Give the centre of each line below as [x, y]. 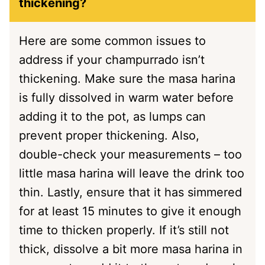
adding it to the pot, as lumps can [112, 116]
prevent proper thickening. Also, [109, 135]
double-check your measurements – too [130, 154]
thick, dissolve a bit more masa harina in [131, 249]
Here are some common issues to [112, 41]
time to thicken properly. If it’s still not [124, 230]
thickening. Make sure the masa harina [127, 78]
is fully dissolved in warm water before [126, 97]
